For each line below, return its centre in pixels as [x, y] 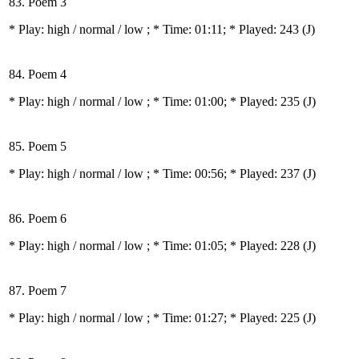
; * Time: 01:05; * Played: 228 [225, 246]
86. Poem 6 [38, 218]
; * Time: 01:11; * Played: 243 [224, 29]
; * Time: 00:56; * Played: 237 [225, 173]
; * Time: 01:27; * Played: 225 [225, 318]
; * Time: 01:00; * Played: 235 [225, 101]
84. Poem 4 [38, 74]
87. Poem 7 [38, 290]
